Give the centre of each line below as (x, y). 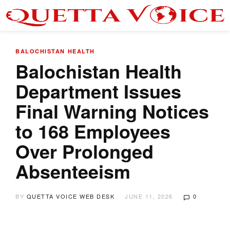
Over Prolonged (84, 151)
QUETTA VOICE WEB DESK (70, 196)
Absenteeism (73, 171)
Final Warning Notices (112, 111)
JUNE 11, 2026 (149, 196)
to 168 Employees (93, 131)
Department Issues (98, 91)
